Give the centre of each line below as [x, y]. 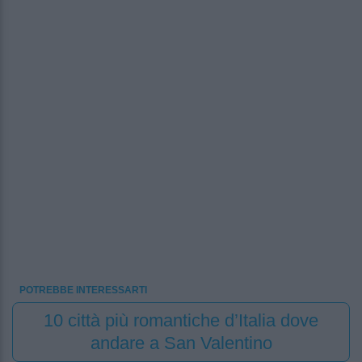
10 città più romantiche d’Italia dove [181, 320]
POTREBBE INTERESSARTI [83, 290]
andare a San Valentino [181, 343]
